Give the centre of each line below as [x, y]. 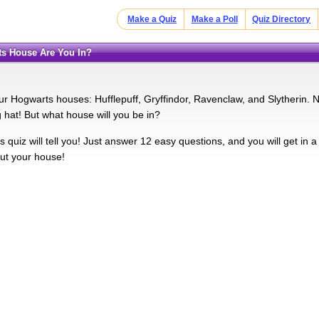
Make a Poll [214, 19]
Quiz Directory [282, 19]
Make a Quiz [152, 19]
